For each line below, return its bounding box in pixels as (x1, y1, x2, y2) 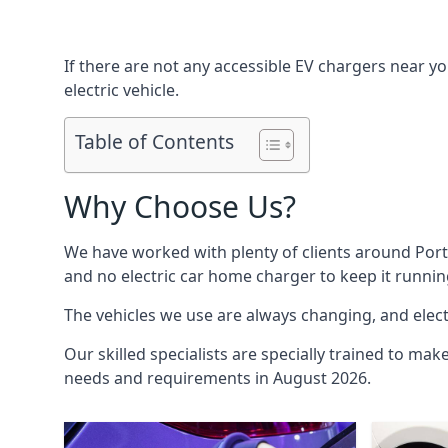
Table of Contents (75, 128, 234, 156)
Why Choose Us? (64, 186, 296, 227)
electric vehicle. (64, 79, 179, 101)
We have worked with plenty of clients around (64, 241, 415, 263)
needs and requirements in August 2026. (64, 367, 371, 389)
